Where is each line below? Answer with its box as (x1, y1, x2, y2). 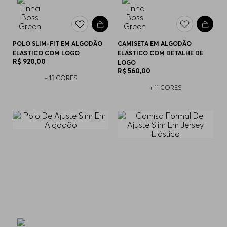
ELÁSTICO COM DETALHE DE (118, 49, 204, 57)
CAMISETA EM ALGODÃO (118, 40, 192, 48)
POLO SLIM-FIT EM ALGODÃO (13, 40, 103, 48)
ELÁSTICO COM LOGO (13, 49, 80, 57)
